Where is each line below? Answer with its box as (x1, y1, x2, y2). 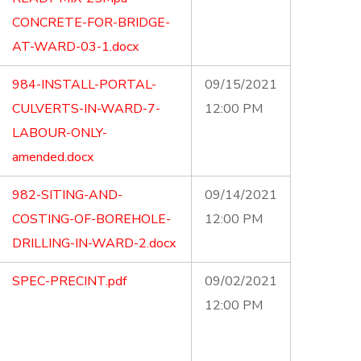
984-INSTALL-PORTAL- (12, 76, 156, 93)
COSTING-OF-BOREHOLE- (12, 210, 171, 228)
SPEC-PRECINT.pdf (12, 272, 127, 290)
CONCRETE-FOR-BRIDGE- (12, 14, 170, 31)
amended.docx (12, 148, 93, 166)
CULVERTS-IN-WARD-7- (12, 100, 160, 118)
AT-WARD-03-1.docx (12, 38, 139, 56)
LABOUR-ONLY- (12, 124, 107, 142)
